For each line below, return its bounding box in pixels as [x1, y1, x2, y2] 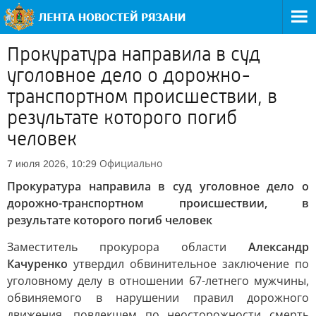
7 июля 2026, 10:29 [7, 158, 97, 169]
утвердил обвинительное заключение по [68, 256, 309, 272]
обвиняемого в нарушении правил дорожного [7, 290, 309, 305]
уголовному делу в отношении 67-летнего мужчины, [7, 273, 309, 288]
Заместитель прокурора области [7, 239, 248, 255]
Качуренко [7, 256, 68, 272]
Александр [248, 239, 309, 255]
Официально [99, 157, 162, 170]
